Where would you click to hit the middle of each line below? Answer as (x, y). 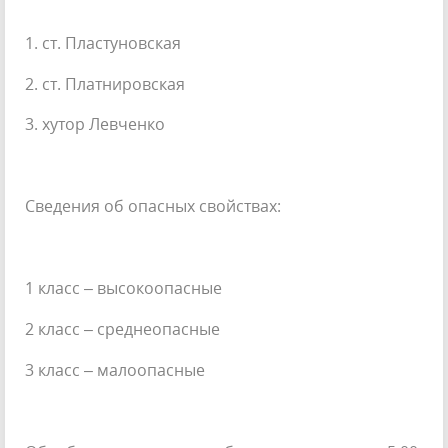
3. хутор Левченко (95, 124)
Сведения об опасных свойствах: (153, 206)
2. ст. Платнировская (105, 83)
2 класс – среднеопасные (122, 329)
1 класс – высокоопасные (123, 288)
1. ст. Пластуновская (103, 42)
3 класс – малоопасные (115, 370)
